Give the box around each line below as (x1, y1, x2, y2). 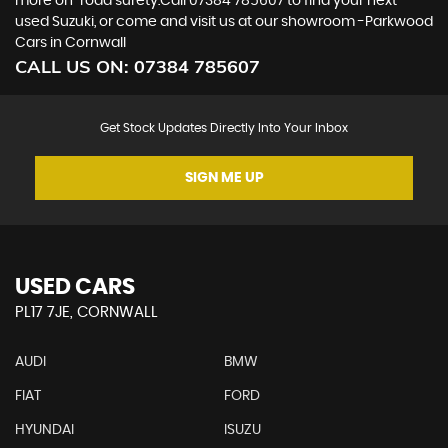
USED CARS (15, 275, 135, 298)
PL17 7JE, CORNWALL (15, 304, 158, 320)
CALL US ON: (15, 54, 134, 78)
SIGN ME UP (184, 170, 264, 185)
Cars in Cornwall (15, 35, 126, 50)
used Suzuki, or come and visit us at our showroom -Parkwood (15, 14, 433, 29)
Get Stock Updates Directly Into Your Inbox (100, 121, 348, 134)
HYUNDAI (15, 422, 74, 437)
